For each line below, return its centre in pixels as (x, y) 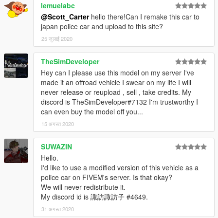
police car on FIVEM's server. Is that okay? (107, 177)
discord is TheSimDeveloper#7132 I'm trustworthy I (119, 101)
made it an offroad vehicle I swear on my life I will (116, 82)
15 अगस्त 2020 (58, 123)
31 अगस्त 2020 (58, 209)
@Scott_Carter (65, 16)
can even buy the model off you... (92, 111)
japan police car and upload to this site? (102, 26)
